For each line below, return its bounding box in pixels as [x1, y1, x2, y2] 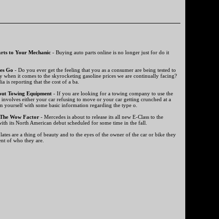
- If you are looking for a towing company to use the [52, 90, 173, 97]
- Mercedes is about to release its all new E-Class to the [39, 114, 163, 120]
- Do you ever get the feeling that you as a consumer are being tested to [13, 67, 176, 73]
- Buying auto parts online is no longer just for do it [51, 49, 169, 56]
